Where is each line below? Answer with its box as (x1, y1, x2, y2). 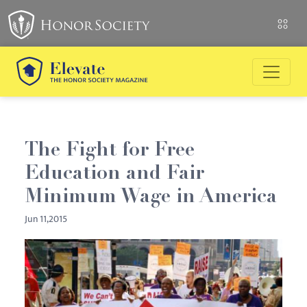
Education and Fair (25, 164, 204, 184)
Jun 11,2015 (25, 211, 67, 227)
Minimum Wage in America (25, 188, 277, 208)
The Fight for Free (25, 141, 195, 161)
